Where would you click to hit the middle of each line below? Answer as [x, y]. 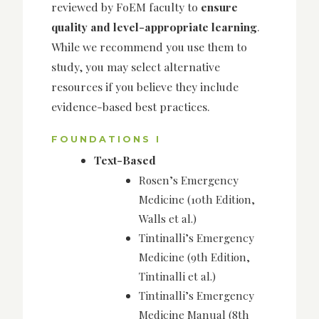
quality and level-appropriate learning [154, 26]
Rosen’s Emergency [189, 180]
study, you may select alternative [136, 66]
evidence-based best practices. [130, 106]
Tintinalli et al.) [178, 276]
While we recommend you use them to [149, 46]
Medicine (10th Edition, [197, 199]
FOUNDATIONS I [106, 140]
